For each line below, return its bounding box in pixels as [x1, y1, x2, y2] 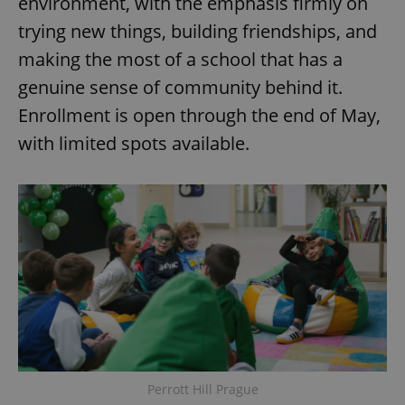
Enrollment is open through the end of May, [18, 102, 381, 127]
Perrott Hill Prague [146, 380, 259, 398]
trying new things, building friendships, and [18, 18, 377, 43]
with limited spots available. [18, 130, 250, 155]
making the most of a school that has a [18, 46, 343, 71]
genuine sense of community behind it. [18, 74, 343, 99]
